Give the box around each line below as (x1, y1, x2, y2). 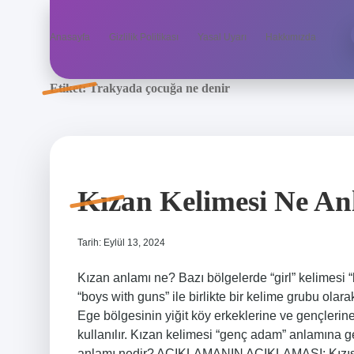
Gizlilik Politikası (109, 32, 179, 43)
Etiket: (50, 81, 89, 95)
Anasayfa (50, 32, 90, 43)
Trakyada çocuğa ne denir (89, 81, 230, 95)
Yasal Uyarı (198, 32, 247, 43)
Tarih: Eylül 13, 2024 (77, 237, 165, 248)
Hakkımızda (265, 32, 316, 43)
